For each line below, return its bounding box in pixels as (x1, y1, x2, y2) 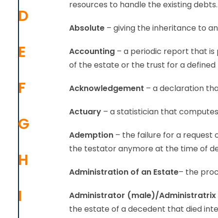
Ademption (69, 129, 113, 141)
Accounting (69, 46, 115, 57)
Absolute (69, 22, 105, 34)
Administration (69, 166, 128, 178)
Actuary (69, 106, 101, 117)
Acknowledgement (69, 83, 144, 94)
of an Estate (130, 166, 179, 178)
